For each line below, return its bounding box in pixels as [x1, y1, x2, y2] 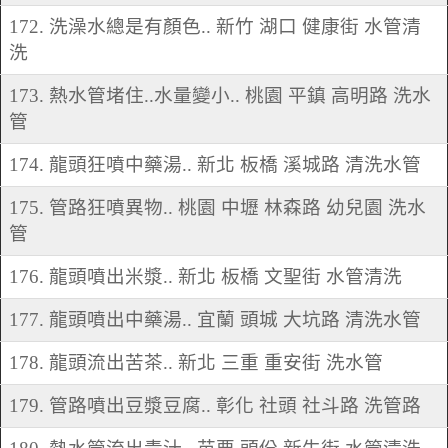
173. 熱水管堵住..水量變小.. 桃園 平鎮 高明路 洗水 [9, 85, 431, 107]
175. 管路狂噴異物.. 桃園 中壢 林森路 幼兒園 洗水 [9, 197, 426, 219]
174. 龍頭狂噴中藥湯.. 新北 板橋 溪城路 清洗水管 [9, 154, 421, 176]
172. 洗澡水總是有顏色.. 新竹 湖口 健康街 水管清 [9, 16, 421, 38]
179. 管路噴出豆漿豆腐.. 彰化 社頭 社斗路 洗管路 [9, 395, 421, 417]
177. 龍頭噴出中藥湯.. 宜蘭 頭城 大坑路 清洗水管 [9, 309, 421, 331]
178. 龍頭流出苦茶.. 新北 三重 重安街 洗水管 [9, 352, 383, 374]
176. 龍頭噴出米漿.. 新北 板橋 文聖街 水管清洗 [9, 266, 402, 288]
